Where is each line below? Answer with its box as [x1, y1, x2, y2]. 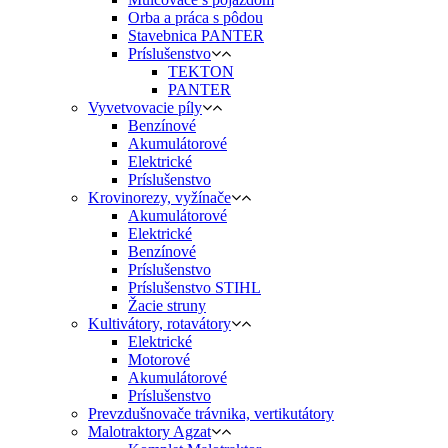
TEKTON [168, 63, 234, 81]
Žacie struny [128, 297, 206, 315]
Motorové [128, 351, 190, 369]
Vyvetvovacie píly [88, 99, 202, 117]
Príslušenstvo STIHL [128, 279, 261, 297]
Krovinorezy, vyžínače [88, 189, 231, 207]
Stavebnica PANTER [128, 27, 264, 45]
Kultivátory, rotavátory [88, 315, 231, 333]
